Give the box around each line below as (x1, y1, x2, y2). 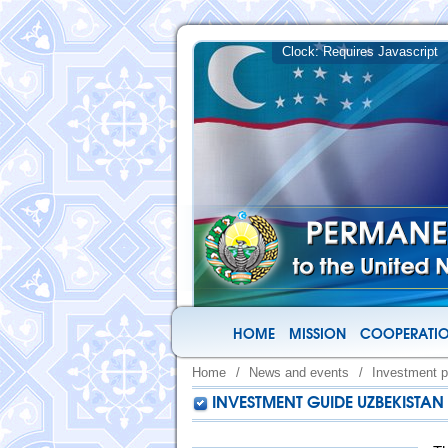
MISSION (288, 329, 346, 342)
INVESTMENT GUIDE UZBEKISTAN (212, 396, 444, 411)
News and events (249, 365, 349, 380)
